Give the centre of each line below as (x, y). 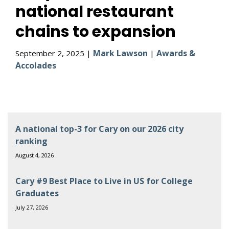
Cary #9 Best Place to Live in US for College (104, 181)
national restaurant (95, 12)
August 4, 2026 (35, 155)
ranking (31, 141)
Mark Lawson (120, 53)
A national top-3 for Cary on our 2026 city (99, 129)
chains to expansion (96, 32)
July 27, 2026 (32, 207)
